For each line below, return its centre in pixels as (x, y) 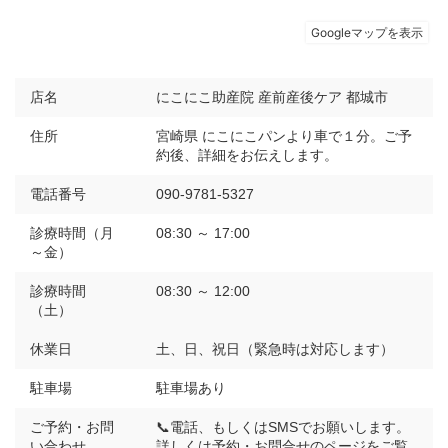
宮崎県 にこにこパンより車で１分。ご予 (284, 135)
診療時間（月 (72, 232)
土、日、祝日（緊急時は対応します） (275, 348)
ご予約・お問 (72, 426)
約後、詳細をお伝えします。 (247, 154)
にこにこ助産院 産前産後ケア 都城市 (272, 96)
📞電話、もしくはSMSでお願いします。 (283, 426)
